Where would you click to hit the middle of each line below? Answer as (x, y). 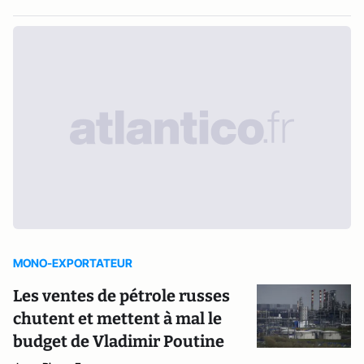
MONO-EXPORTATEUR (73, 263)
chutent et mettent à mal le (117, 318)
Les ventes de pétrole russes (121, 296)
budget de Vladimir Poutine (119, 341)
